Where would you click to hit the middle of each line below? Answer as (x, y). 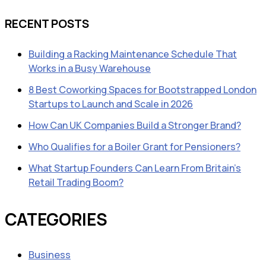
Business (50, 255)
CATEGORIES (56, 219)
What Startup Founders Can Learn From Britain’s (135, 168)
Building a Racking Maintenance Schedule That (133, 54)
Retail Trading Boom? (76, 183)
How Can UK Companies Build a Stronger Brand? (135, 126)
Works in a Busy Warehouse (90, 69)
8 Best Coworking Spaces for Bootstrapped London (142, 90)
